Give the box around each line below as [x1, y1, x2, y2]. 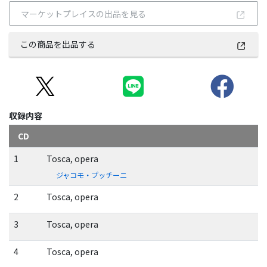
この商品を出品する [20, 38, 96, 51]
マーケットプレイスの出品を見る [21, 7, 147, 20]
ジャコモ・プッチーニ [55, 170, 127, 181]
